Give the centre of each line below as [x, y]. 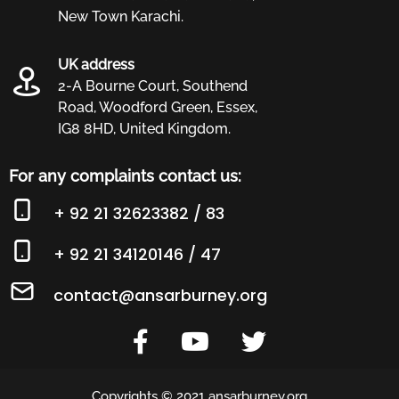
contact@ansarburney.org [160, 296]
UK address [96, 65]
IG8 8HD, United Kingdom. [144, 129]
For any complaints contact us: [125, 176]
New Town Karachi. [121, 17]
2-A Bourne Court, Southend [153, 86]
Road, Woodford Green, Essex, [158, 108]
